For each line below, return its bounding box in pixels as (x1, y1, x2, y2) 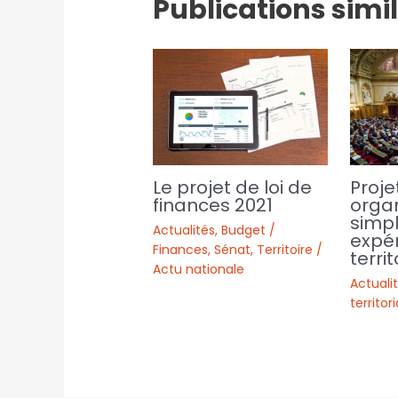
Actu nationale (153, 259, 245, 278)
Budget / (221, 220, 276, 239)
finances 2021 (153, 192, 274, 218)
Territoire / (257, 240, 323, 259)
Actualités (153, 220, 216, 239)
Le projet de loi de (153, 174, 313, 200)
